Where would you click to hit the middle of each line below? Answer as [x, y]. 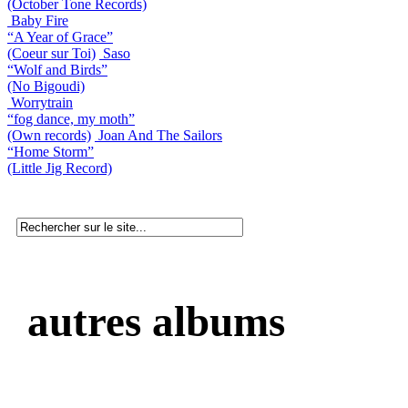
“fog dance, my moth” [71, 118]
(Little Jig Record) [60, 168]
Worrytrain [42, 102]
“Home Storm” [51, 151]
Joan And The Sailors [160, 135]
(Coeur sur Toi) [51, 53]
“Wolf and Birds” [57, 69]
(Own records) [49, 135]
